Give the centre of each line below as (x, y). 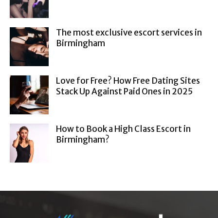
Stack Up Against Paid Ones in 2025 (124, 91)
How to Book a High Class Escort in (123, 129)
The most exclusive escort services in (129, 32)
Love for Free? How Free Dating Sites (128, 81)
